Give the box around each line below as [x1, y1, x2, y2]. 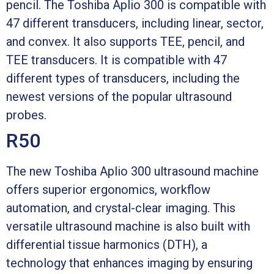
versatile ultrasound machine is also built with [6, 218, 250, 234]
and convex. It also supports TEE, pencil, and [6, 34, 245, 49]
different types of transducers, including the [6, 70, 240, 86]
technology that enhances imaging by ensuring [6, 255, 253, 270]
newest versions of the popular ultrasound [6, 89, 232, 104]
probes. [6, 107, 46, 122]
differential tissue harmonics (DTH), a [6, 237, 207, 252]
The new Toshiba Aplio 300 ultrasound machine [6, 163, 259, 179]
